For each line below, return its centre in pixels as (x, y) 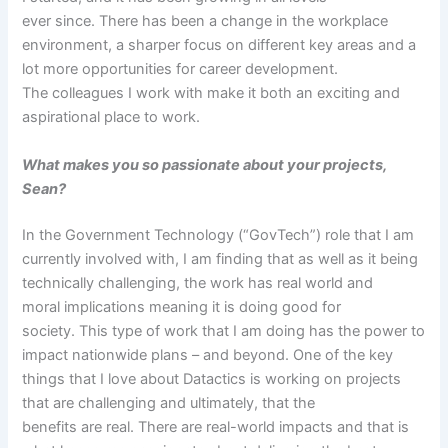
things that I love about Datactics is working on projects (212, 378)
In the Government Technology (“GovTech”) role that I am (218, 234)
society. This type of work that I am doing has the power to (224, 330)
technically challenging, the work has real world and (198, 282)
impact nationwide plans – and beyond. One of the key (208, 354)
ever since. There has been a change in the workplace (205, 21)
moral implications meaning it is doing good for (182, 306)
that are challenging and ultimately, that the (169, 402)
